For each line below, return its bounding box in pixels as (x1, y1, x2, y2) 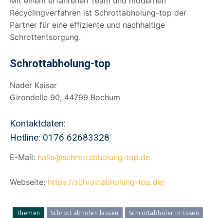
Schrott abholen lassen (50, 208, 119, 217)
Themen (16, 208, 40, 217)
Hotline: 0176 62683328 (10, 131, 109, 143)
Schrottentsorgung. (10, 32, 81, 42)
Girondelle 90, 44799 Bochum (10, 92, 120, 102)
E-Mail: (10, 152, 37, 162)
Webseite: (10, 177, 48, 187)
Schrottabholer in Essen (128, 208, 200, 217)
